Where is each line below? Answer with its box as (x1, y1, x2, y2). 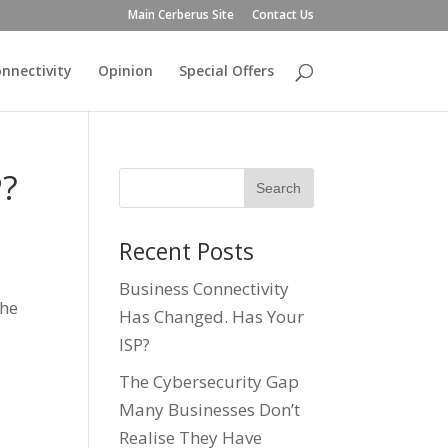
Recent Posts (119, 235, 255, 267)
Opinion (97, 61, 153, 80)
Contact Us (251, 6, 314, 23)
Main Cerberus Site (127, 6, 234, 23)
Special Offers (178, 61, 274, 80)
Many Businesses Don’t (119, 397, 301, 421)
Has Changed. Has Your (119, 305, 305, 328)
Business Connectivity (119, 277, 290, 300)
